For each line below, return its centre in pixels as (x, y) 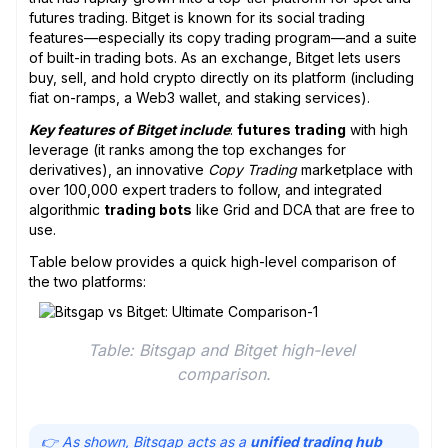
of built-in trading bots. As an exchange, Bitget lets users (215, 57)
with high (377, 129)
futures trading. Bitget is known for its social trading (197, 17)
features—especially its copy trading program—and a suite (223, 37)
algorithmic (66, 209)
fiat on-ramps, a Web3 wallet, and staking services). (201, 97)
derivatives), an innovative (118, 169)
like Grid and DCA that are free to (303, 209)
